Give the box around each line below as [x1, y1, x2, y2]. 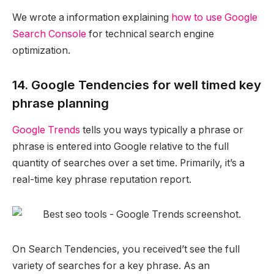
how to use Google [171, 12, 257, 24]
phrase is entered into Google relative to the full [12, 141, 229, 153]
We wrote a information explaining [12, 12, 171, 24]
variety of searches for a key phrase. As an [12, 259, 210, 272]
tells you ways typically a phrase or [80, 124, 243, 136]
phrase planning [12, 95, 109, 111]
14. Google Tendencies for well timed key [12, 77, 261, 93]
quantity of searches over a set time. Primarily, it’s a [12, 157, 245, 169]
